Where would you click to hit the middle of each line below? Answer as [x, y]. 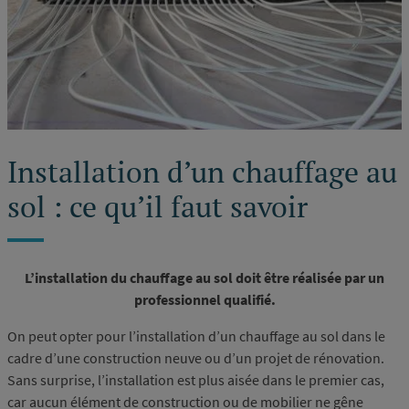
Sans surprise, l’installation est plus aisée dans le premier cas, [196, 379]
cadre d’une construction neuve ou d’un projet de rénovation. [196, 357]
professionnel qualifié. [204, 299]
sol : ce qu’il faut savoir [157, 206]
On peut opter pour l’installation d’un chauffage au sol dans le [196, 336]
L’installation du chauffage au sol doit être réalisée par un [204, 277]
